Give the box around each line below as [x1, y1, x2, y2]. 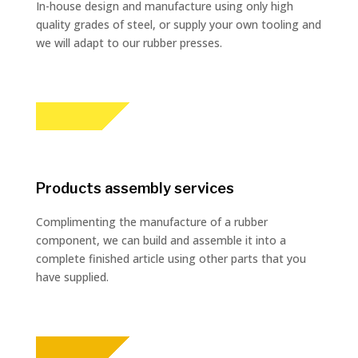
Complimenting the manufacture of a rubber [35, 214, 268, 230]
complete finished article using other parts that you [35, 251, 306, 267]
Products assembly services [35, 180, 234, 197]
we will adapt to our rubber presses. [35, 35, 222, 51]
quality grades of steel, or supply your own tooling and [35, 17, 321, 33]
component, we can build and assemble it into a [35, 233, 286, 249]
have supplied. [35, 269, 109, 285]
